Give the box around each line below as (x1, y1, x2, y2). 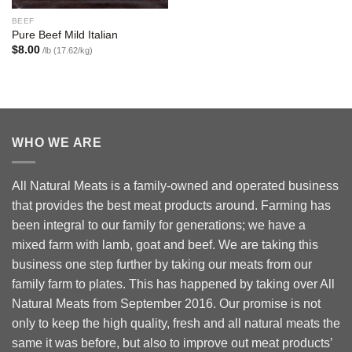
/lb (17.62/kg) (39, 45, 93, 55)
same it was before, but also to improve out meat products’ (12, 335, 332, 350)
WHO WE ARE (12, 136, 102, 150)
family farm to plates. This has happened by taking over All (12, 277, 335, 291)
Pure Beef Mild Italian (11, 29, 118, 42)
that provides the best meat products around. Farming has (12, 198, 331, 212)
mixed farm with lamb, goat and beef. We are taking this (12, 237, 318, 251)
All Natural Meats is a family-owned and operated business (12, 178, 339, 192)
